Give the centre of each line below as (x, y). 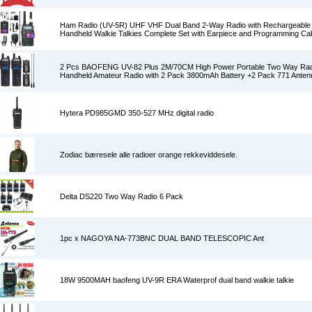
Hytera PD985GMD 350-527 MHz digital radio (137, 113)
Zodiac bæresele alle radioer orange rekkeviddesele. (149, 155)
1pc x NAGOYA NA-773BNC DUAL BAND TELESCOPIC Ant (162, 238)
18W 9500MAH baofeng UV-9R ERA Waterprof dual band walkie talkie (177, 280)
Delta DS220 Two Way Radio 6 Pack (122, 196)
